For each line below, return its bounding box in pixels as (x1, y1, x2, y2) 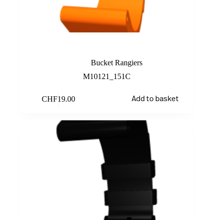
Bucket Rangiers (90, 58, 142, 67)
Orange (95, 44, 118, 53)
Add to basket (131, 95, 179, 103)
